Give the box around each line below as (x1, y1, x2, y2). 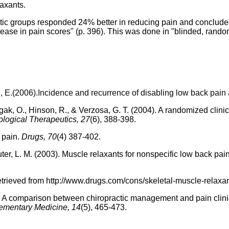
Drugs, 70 (21, 132, 57, 141)
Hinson (29, 105, 55, 114)
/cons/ (123, 176, 145, 185)
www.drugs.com (65, 176, 123, 185)
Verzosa (79, 105, 108, 114)
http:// (46, 176, 65, 185)
